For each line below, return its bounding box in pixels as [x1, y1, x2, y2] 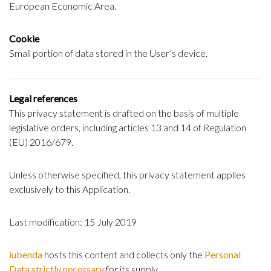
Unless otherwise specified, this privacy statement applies [9, 169, 246, 181]
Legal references [9, 93, 77, 105]
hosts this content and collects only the [42, 249, 204, 261]
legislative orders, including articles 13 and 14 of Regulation [9, 122, 246, 134]
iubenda [9, 249, 42, 261]
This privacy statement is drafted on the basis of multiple [9, 107, 239, 119]
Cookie [9, 33, 39, 45]
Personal [204, 249, 241, 261]
